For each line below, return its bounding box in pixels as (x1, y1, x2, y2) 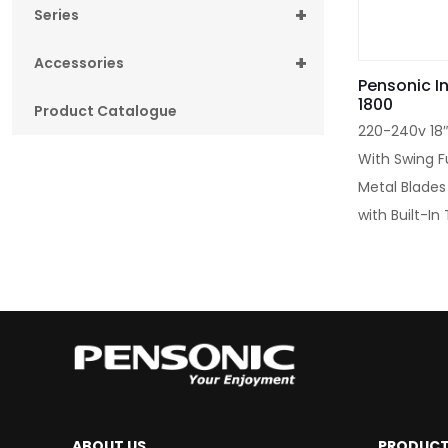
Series (34, 4, 79, 25)
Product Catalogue (34, 100, 177, 121)
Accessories (34, 52, 124, 73)
